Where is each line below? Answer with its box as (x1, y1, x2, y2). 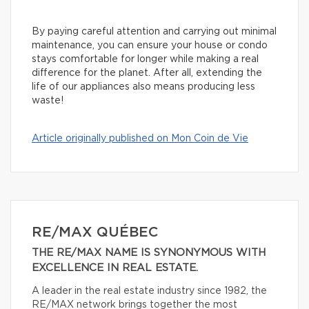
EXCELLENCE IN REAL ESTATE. (32, 262, 198, 273)
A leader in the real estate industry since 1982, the (32, 286, 267, 296)
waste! (32, 95, 63, 106)
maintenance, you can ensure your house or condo (32, 40, 268, 50)
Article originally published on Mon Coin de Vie (32, 133, 248, 143)
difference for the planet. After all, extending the (32, 68, 262, 78)
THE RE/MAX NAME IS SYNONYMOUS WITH (32, 247, 266, 258)
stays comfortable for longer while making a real (32, 54, 259, 64)
